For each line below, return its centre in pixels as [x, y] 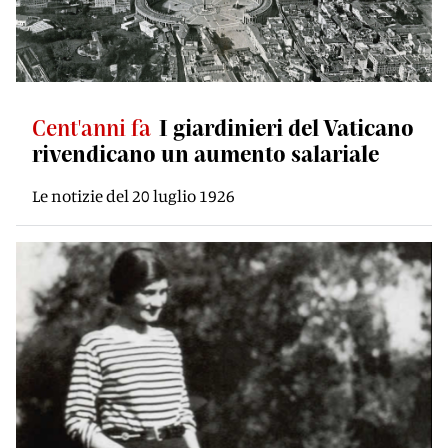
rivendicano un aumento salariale [205, 153]
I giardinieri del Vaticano [286, 127]
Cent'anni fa [91, 127]
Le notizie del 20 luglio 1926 [133, 195]
